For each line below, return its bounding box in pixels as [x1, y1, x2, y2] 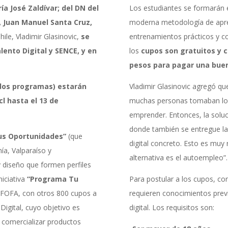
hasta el [5, 95, 40, 105]
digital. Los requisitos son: [129, 202, 214, 212]
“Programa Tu [27, 174, 79, 184]
